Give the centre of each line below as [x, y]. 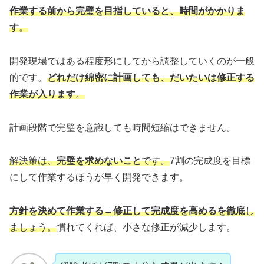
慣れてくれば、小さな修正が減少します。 [146, 227]
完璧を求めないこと [99, 161]
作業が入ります [42, 94]
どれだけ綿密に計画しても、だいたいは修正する [151, 77]
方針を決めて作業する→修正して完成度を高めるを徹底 [127, 211]
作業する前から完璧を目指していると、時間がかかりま [127, 11]
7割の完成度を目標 [210, 161]
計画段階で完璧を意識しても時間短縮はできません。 [123, 127]
